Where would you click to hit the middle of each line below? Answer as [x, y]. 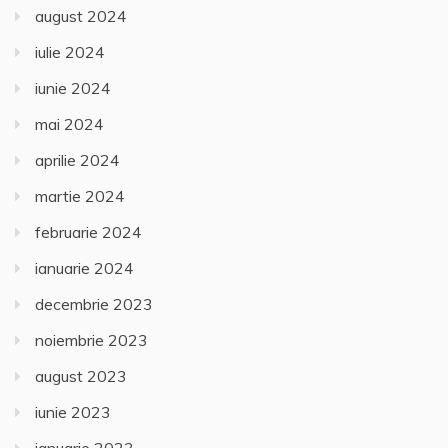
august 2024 [81, 16]
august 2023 [81, 376]
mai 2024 [69, 124]
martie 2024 [80, 196]
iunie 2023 [73, 412]
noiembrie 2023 [91, 340]
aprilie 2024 [77, 160]
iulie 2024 [70, 52]
